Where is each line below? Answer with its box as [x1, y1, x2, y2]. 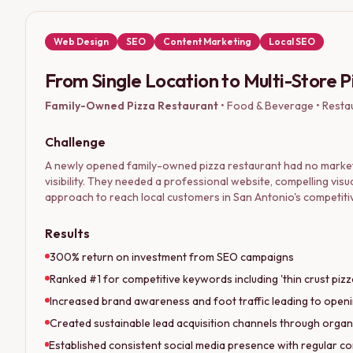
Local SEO [269, 35, 315, 47]
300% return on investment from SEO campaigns [50, 249, 294, 264]
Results [45, 225, 90, 241]
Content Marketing [163, 35, 251, 47]
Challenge [45, 133, 106, 150]
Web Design [54, 35, 109, 47]
